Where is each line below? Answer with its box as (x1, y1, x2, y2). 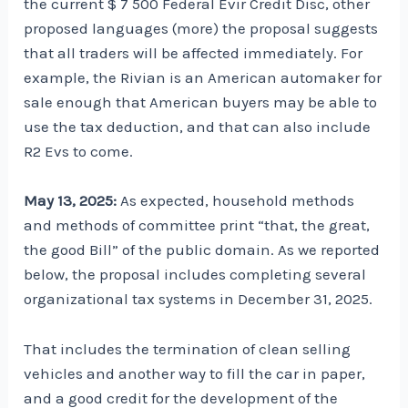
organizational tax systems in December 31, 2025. (24, 290, 373, 309)
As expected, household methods (117, 191, 355, 210)
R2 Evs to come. (24, 142, 134, 161)
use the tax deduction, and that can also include (24, 117, 372, 137)
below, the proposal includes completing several (24, 265, 367, 284)
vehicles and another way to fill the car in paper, (24, 363, 366, 382)
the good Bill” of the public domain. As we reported (24, 240, 381, 260)
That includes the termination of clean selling (24, 339, 352, 358)
